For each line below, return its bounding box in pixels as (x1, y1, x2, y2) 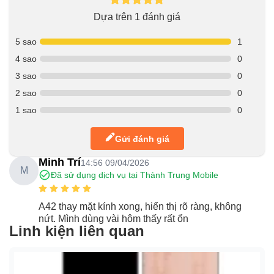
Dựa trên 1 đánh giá (94, 12, 180, 23)
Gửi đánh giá (114, 133, 169, 144)
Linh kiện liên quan (9, 223, 144, 240)
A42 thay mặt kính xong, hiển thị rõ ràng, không (39, 201, 242, 212)
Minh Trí (39, 156, 81, 169)
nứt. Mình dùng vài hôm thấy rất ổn (39, 213, 188, 224)
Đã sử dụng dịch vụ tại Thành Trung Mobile (51, 170, 218, 180)
